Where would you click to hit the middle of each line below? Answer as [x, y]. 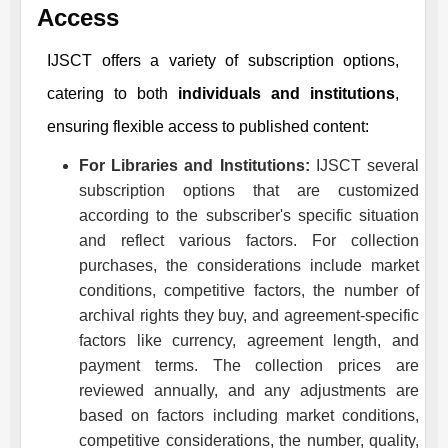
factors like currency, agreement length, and [249, 340]
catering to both [112, 93]
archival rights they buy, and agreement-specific [249, 315]
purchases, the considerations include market [249, 265]
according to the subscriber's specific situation [249, 215]
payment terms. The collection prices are [249, 365]
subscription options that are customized [249, 190]
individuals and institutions [286, 93]
